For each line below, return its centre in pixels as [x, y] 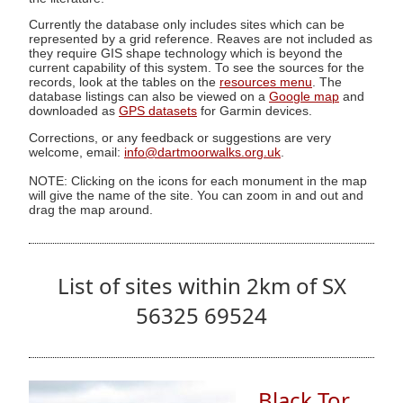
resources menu [266, 83]
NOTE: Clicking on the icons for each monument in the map [198, 181]
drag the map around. [91, 210]
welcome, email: [76, 152]
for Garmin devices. [255, 112]
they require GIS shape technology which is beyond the [186, 54]
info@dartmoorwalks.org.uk [202, 152]
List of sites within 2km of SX [201, 286]
